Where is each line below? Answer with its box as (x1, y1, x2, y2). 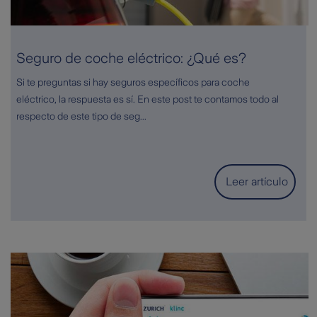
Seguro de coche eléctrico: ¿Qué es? (16, 50, 246, 67)
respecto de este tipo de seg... (16, 110, 146, 122)
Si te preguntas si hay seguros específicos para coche (16, 76, 250, 88)
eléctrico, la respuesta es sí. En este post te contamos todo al (16, 93, 279, 105)
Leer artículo (225, 175, 288, 188)
